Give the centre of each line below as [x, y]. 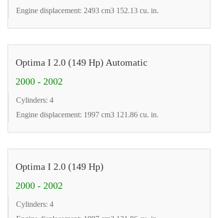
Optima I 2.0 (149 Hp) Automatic [82, 62]
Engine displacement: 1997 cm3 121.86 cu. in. [87, 114]
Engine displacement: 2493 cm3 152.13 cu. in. [87, 10]
